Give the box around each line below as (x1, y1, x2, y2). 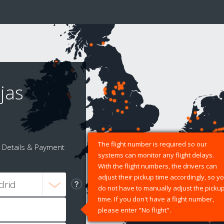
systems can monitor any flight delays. (98, 150, 214, 160)
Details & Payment (1, 142, 64, 152)
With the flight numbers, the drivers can (98, 161, 217, 171)
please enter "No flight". (98, 205, 171, 215)
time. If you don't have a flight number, (98, 194, 214, 204)
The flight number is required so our (98, 139, 207, 149)
